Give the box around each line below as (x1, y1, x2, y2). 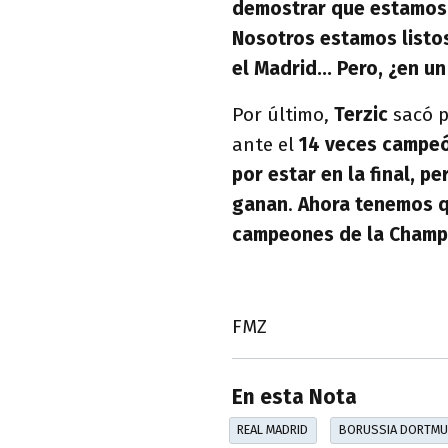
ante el (232, 133, 299, 156)
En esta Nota (232, 385, 357, 411)
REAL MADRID (237, 422, 309, 438)
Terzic (334, 103, 393, 126)
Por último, (232, 103, 334, 126)
